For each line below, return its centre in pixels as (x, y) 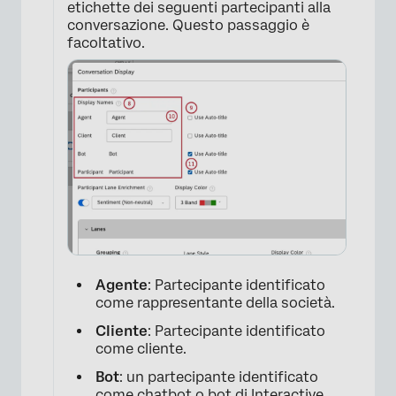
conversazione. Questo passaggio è (188, 25)
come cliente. (141, 348)
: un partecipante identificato (219, 377)
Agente (122, 285)
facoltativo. (106, 42)
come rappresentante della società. (215, 302)
